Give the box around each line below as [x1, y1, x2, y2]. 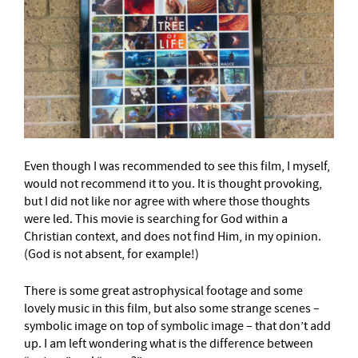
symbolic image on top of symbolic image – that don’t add [24, 318, 331, 335]
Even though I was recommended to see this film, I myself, [24, 158, 330, 175]
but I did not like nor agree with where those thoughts [24, 193, 310, 210]
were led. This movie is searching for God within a [24, 211, 288, 228]
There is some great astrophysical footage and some [24, 283, 303, 300]
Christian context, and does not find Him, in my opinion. [24, 229, 321, 245]
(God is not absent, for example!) [24, 246, 199, 263]
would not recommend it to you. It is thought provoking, [24, 176, 322, 193]
